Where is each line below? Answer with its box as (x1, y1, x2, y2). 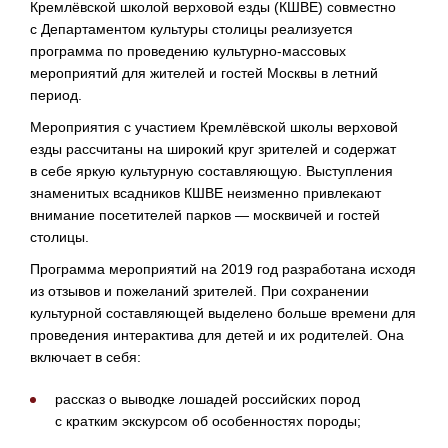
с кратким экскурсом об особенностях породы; (55, 413, 361, 429)
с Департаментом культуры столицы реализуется (30, 21, 353, 37)
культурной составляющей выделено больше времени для (30, 305, 416, 321)
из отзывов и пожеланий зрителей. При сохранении (30, 283, 369, 299)
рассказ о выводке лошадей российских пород (55, 391, 360, 407)
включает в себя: (30, 349, 141, 365)
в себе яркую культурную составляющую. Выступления (30, 163, 393, 179)
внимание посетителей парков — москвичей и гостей (30, 207, 380, 223)
